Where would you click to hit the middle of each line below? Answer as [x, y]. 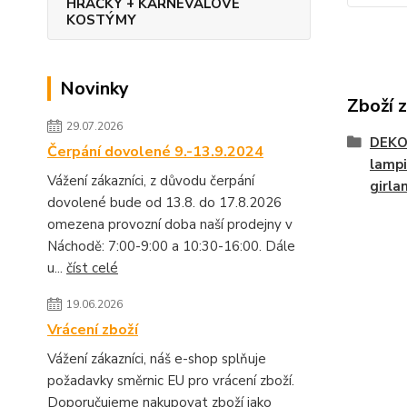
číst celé [92, 268]
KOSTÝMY [101, 20]
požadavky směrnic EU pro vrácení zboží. [171, 381]
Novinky [94, 89]
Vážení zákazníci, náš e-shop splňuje [157, 359]
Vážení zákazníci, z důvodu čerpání [151, 181]
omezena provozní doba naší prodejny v [170, 224]
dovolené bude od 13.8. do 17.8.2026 [164, 203]
